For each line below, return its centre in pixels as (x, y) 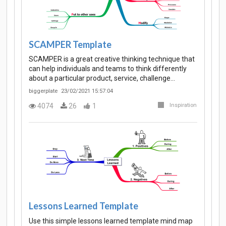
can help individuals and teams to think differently (108, 69)
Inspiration (183, 105)
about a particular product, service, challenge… (102, 78)
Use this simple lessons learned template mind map (111, 221)
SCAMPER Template (70, 44)
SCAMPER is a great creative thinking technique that (112, 59)
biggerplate (43, 91)
